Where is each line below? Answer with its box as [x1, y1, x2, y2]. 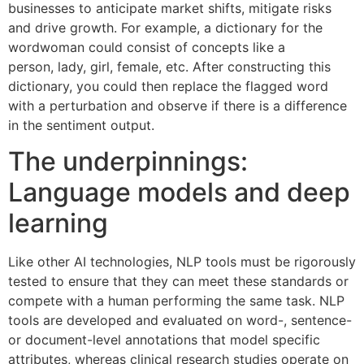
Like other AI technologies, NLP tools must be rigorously [8, 253, 356, 271]
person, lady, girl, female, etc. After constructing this [8, 58, 331, 75]
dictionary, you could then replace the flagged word [8, 77, 328, 94]
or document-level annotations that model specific [8, 331, 320, 349]
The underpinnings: [8, 145, 248, 178]
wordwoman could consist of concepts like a [8, 38, 285, 55]
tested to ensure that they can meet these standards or [8, 273, 349, 290]
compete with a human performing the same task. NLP [8, 292, 344, 310]
